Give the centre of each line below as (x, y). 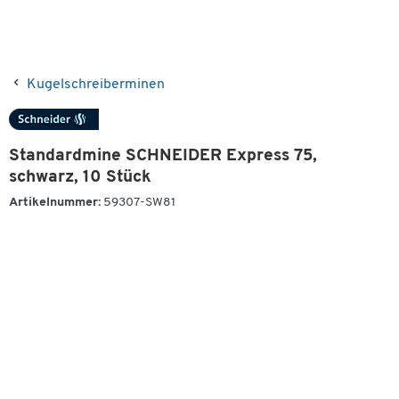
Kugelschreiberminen (96, 85)
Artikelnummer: (55, 203)
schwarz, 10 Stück (80, 178)
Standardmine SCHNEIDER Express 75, (163, 156)
